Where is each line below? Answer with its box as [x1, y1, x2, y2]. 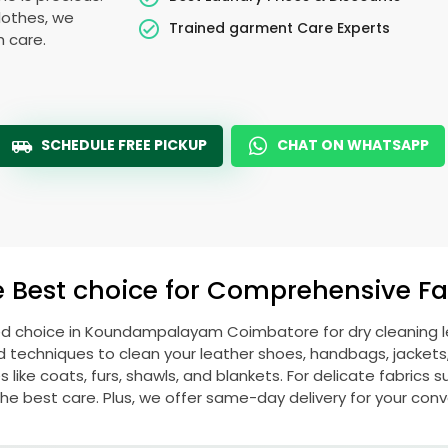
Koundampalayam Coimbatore [85, 321, 323, 342]
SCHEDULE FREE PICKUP [41, 135, 207, 155]
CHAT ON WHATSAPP [277, 135, 429, 155]
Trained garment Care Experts [169, 17, 391, 38]
